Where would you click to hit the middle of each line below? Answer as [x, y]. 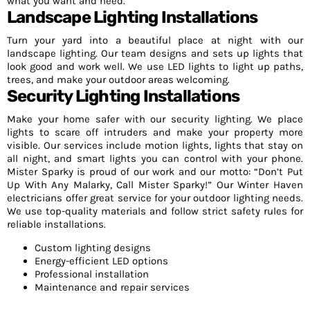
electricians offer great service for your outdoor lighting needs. [155, 198]
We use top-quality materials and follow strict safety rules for [155, 211]
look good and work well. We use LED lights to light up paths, [155, 66]
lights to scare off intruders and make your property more [155, 132]
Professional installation [92, 274]
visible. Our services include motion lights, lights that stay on [155, 145]
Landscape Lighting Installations [133, 17]
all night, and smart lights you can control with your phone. [155, 158]
